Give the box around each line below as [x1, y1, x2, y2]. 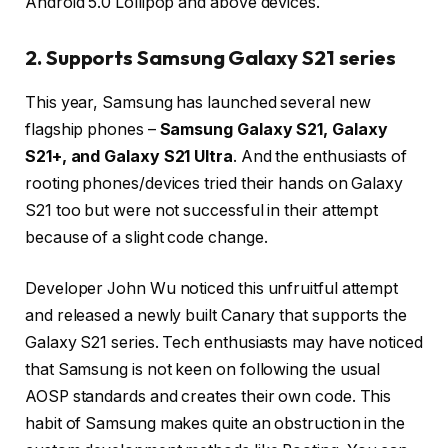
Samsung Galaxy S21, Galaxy [159, 119, 388, 139]
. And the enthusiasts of [232, 146, 408, 166]
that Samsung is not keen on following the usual [25, 360, 381, 380]
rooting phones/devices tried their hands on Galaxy [25, 173, 404, 193]
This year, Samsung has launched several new [25, 92, 371, 112]
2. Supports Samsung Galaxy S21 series [25, 45, 397, 71]
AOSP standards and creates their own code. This [25, 387, 392, 407]
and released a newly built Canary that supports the [25, 306, 407, 326]
